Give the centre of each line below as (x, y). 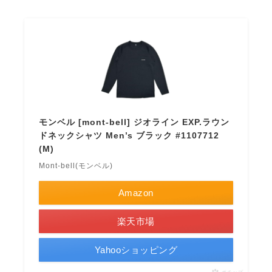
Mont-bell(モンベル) (76, 166)
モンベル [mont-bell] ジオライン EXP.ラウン (134, 122)
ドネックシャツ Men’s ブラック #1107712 (129, 136)
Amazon (136, 193)
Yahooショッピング (136, 250)
